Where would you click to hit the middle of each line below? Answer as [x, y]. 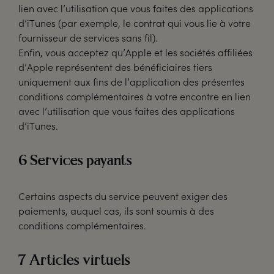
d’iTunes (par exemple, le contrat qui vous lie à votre [135, 23]
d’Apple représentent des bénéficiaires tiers [115, 67]
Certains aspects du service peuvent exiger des [123, 196]
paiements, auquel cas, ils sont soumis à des [116, 211]
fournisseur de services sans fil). [88, 38]
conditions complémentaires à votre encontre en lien [135, 96]
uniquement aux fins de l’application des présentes [131, 82]
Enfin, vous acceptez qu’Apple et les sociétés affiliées [135, 52]
